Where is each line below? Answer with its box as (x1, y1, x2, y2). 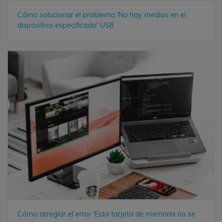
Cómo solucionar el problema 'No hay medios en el (17, 10, 186, 20)
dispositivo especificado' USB (17, 21, 114, 30)
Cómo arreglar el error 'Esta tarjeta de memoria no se (17, 210, 196, 219)
